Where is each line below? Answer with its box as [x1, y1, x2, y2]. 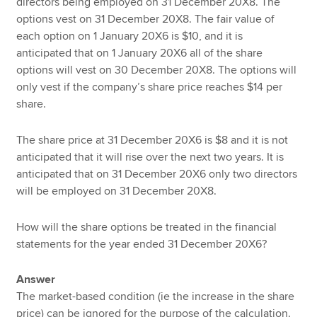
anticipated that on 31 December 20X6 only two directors [16, 166, 298, 181]
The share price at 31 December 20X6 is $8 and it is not [16, 132, 289, 147]
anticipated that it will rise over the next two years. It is [16, 149, 284, 164]
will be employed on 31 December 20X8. [16, 183, 217, 198]
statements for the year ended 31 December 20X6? [16, 236, 267, 251]
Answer [16, 272, 56, 287]
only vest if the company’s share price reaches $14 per [16, 80, 283, 95]
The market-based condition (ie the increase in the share [16, 289, 295, 304]
